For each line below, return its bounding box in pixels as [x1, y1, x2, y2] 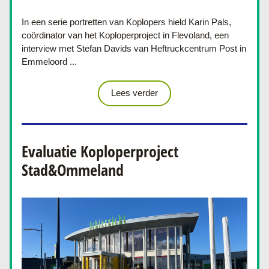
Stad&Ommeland [22, 159, 124, 181]
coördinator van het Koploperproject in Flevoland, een [22, 30, 229, 40]
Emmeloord [22, 56, 70, 67]
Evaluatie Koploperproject [22, 141, 178, 162]
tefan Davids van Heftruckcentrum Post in [82, 43, 246, 53]
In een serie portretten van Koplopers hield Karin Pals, [22, 17, 231, 27]
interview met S [22, 43, 82, 53]
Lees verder [111, 88, 158, 98]
